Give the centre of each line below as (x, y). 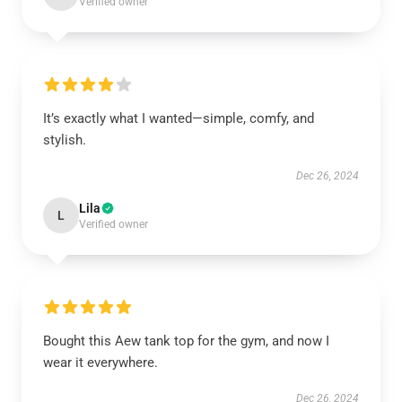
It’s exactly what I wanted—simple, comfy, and (179, 118)
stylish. (65, 140)
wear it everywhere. (100, 363)
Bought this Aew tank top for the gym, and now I (186, 341)
